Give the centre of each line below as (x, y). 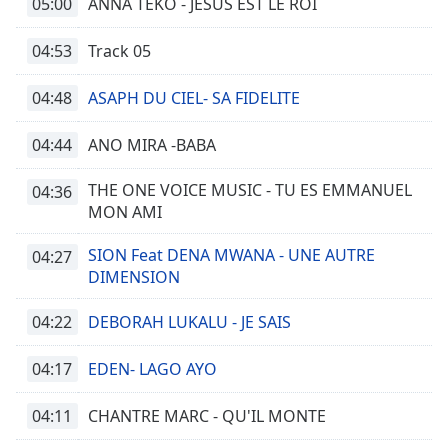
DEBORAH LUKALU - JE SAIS (189, 322)
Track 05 (119, 51)
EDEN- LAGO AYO (152, 369)
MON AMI (125, 212)
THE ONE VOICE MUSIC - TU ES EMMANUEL (250, 190)
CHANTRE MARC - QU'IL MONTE (207, 416)
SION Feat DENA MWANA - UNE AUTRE (231, 255)
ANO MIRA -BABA (152, 145)
